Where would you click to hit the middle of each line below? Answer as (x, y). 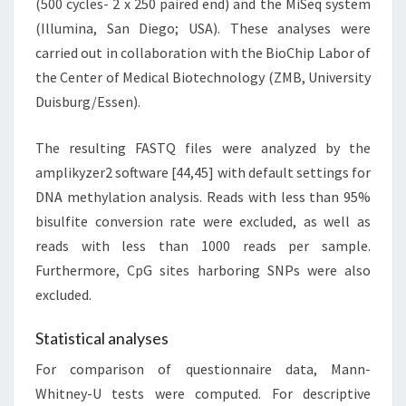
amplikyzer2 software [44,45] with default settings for (203, 172)
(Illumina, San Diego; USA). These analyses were (203, 28)
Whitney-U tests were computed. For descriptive (203, 393)
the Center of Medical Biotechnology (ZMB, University (203, 77)
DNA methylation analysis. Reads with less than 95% (203, 196)
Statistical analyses (102, 338)
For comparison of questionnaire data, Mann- (203, 368)
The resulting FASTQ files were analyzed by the (203, 147)
